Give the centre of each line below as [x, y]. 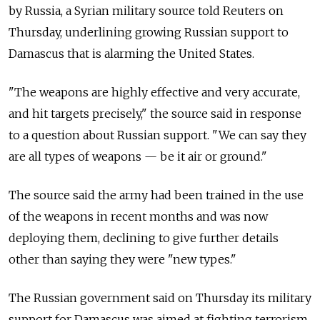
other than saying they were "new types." [122, 259]
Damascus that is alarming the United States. [131, 54]
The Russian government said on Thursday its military [160, 298]
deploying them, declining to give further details [144, 238]
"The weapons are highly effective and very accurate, [154, 92]
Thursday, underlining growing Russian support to [149, 32]
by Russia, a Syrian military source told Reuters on [146, 11]
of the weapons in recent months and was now [138, 216]
